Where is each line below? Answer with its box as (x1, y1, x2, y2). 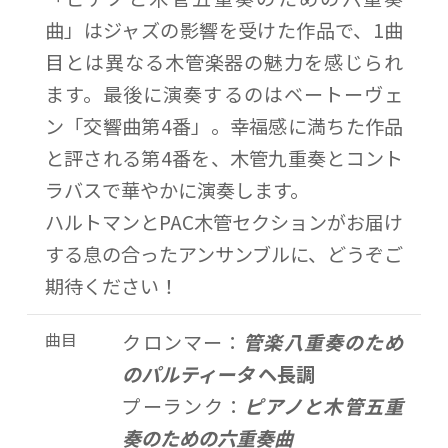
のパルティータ (122, 360, 255, 389)
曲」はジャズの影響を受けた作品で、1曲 (44, 15, 404, 44)
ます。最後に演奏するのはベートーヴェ (44, 79, 404, 108)
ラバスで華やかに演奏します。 (44, 175, 309, 204)
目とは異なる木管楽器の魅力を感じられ (44, 47, 404, 76)
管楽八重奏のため (243, 328, 404, 357)
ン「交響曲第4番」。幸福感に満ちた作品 (44, 111, 404, 140)
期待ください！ (44, 271, 178, 300)
